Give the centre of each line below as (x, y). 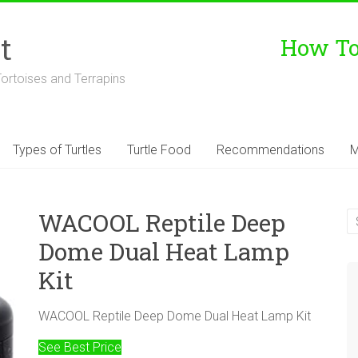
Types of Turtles (57, 150)
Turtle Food (159, 150)
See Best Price (80, 347)
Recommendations (270, 150)
